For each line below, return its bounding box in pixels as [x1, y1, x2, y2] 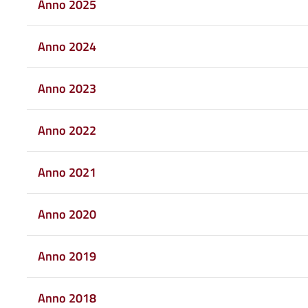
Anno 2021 [37, 162, 96, 181]
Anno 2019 [37, 246, 96, 265]
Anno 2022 [37, 120, 96, 140]
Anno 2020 [37, 204, 96, 223]
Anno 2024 [37, 36, 96, 56]
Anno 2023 [37, 78, 96, 98]
